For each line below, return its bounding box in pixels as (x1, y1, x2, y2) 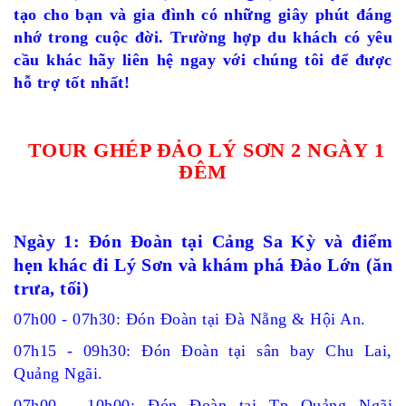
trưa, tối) (14, 278, 89, 298)
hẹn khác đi (14, 255, 115, 275)
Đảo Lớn (289, 255, 361, 275)
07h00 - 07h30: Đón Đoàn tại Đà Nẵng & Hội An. (14, 310, 366, 328)
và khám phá (172, 255, 290, 275)
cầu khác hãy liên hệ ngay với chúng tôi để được (14, 51, 392, 69)
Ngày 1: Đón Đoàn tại (14, 231, 212, 251)
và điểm (324, 231, 393, 251)
